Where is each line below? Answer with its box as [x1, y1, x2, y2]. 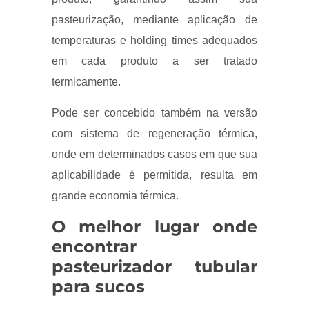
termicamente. [51, 76, 121, 88]
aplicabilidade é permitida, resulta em [51, 169, 258, 181]
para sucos [51, 277, 145, 297]
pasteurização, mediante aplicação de [51, 14, 258, 26]
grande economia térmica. [51, 190, 181, 202]
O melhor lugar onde [51, 217, 258, 237]
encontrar [51, 237, 137, 257]
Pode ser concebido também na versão [51, 107, 258, 119]
